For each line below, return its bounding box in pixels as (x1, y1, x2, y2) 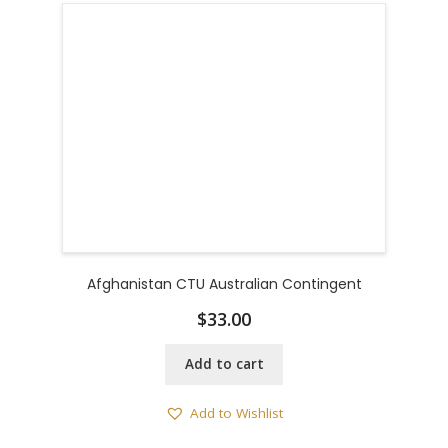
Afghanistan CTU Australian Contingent (86, 274, 362, 295)
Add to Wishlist (190, 404, 283, 423)
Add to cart (184, 355, 264, 374)
